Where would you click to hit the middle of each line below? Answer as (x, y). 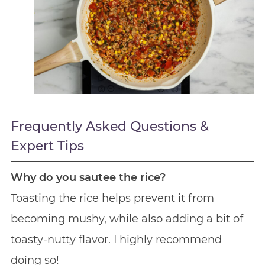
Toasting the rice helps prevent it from (112, 198)
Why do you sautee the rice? (88, 177)
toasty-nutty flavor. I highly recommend (116, 239)
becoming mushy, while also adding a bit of (127, 219)
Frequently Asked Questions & (109, 126)
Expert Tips (47, 146)
